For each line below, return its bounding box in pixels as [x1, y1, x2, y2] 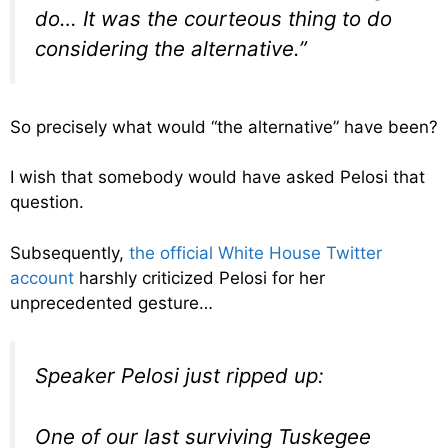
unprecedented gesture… [10, 292, 213, 313]
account [10, 267, 74, 288]
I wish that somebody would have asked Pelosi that [10, 167, 425, 188]
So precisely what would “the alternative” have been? [10, 116, 438, 137]
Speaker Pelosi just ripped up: [35, 363, 324, 389]
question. [10, 192, 84, 213]
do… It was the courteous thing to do [35, 6, 392, 32]
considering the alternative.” [35, 36, 307, 62]
